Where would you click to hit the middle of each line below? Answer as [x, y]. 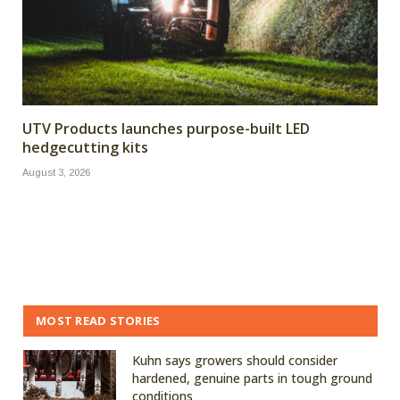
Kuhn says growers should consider [235, 360]
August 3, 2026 [56, 172]
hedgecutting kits [85, 147]
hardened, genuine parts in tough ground [252, 378]
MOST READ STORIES [98, 320]
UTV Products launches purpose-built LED [166, 128]
